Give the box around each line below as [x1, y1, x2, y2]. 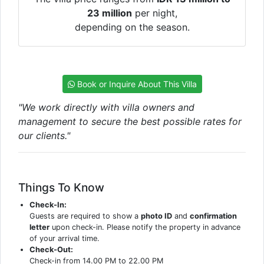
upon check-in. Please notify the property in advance [49, 222, 241, 232]
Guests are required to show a [29, 211, 141, 220]
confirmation [190, 211, 237, 220]
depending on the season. [74, 21, 190, 33]
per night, [131, 6, 177, 19]
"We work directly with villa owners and [18, 101, 194, 113]
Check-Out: [29, 245, 74, 254]
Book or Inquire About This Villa [74, 78, 197, 89]
